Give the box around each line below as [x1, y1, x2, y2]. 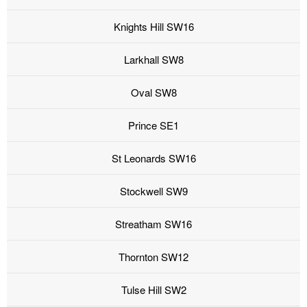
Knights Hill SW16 [113, 19, 194, 34]
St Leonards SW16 [111, 151, 196, 166]
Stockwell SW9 [119, 184, 188, 199]
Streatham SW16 [115, 217, 192, 232]
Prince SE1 [128, 118, 179, 133]
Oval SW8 [130, 85, 177, 100]
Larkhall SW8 [123, 52, 184, 67]
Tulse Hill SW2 [121, 282, 186, 297]
